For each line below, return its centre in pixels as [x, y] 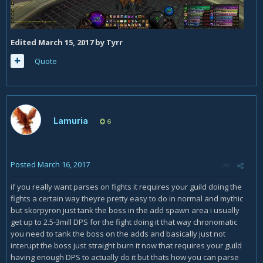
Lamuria [71, 121]
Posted [24, 164]
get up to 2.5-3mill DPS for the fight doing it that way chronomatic [124, 222]
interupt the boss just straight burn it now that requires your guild [126, 245]
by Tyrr [108, 43]
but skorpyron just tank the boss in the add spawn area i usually [125, 210]
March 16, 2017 [64, 164]
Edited [24, 43]
